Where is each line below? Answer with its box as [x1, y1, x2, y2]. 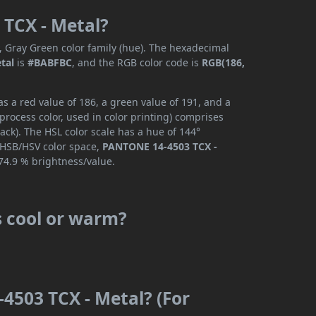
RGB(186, [202, 56, 245, 70]
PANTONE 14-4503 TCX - [102, 140, 218, 154]
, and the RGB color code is [72, 56, 202, 70]
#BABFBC [28, 56, 73, 70]
